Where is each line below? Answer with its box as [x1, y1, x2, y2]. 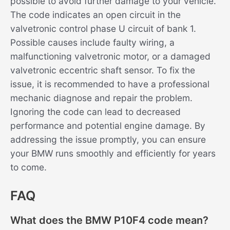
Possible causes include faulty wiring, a [10, 36, 175, 48]
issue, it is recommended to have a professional [10, 78, 209, 89]
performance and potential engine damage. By [10, 120, 205, 131]
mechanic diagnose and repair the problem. [10, 92, 193, 103]
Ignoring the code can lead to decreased [10, 106, 181, 117]
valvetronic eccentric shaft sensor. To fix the [10, 64, 195, 75]
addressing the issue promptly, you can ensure [10, 133, 206, 145]
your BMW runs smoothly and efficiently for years [10, 147, 216, 159]
